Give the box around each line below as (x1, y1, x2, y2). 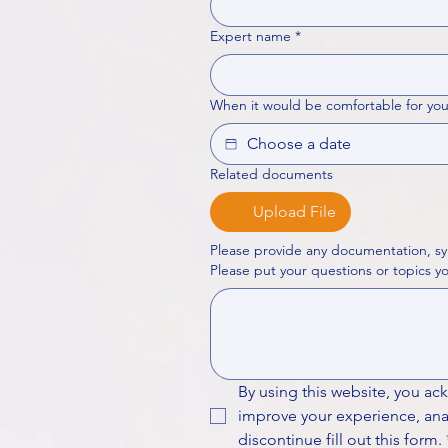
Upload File (253, 202, 336, 221)
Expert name (210, 27, 291, 45)
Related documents (210, 165, 333, 183)
